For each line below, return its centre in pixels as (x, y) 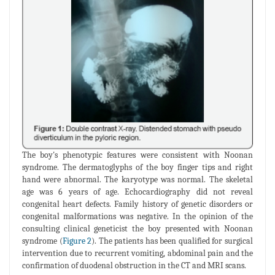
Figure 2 (77, 241)
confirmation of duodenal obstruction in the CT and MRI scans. (134, 266)
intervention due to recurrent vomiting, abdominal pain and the (137, 254)
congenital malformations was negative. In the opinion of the (137, 217)
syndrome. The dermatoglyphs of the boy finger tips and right (137, 168)
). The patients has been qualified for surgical (172, 241)
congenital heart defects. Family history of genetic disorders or (137, 204)
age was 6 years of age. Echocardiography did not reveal (137, 192)
